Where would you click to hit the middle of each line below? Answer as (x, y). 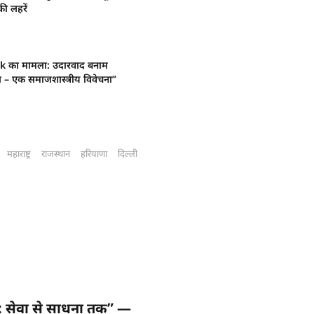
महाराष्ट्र (19, 153)
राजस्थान (56, 153)
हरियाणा (94, 153)
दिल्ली (128, 153)
